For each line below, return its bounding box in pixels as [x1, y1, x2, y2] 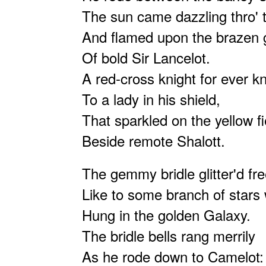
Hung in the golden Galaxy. [82, 204, 251, 225]
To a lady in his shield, [82, 88, 220, 109]
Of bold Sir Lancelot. [82, 47, 210, 68]
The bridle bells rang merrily [82, 225, 255, 246]
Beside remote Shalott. [82, 130, 225, 151]
